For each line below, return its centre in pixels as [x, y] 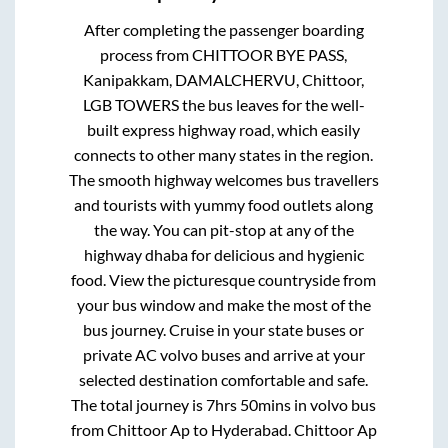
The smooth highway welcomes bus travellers [223, 180]
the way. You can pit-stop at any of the [223, 230]
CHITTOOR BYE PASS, [270, 55]
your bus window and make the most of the [223, 305]
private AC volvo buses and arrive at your [223, 355]
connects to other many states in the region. [224, 155]
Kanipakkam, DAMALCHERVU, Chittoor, [224, 80]
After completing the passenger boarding [223, 30]
